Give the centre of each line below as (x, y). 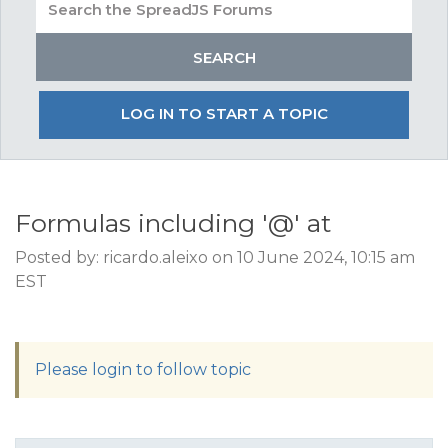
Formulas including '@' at (173, 223)
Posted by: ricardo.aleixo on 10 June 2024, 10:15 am (215, 257)
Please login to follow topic (143, 369)
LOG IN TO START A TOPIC (224, 113)
